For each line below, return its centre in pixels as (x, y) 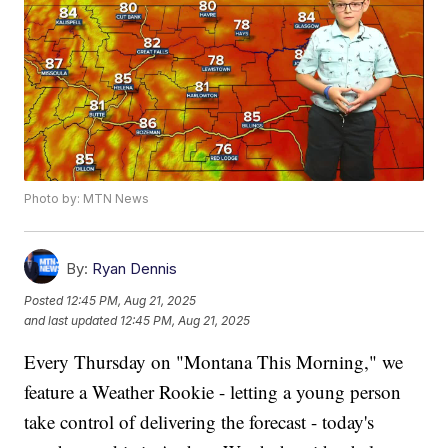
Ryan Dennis (135, 269)
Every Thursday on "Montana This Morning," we (214, 362)
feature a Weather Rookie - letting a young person (213, 392)
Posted (45, 300)
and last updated (71, 320)
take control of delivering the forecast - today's (199, 422)
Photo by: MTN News (87, 199)
